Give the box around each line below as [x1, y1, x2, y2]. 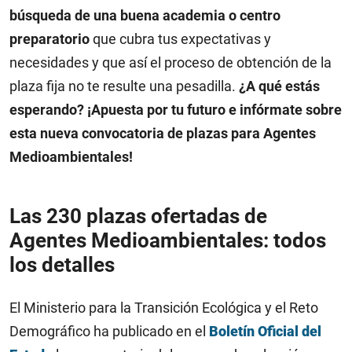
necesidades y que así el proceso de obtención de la [9, 54, 332, 71]
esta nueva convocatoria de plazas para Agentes [9, 125, 316, 141]
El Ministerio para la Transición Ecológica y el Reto [9, 299, 318, 316]
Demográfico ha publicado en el [9, 323, 209, 339]
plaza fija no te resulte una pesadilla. [9, 78, 239, 94]
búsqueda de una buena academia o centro [9, 7, 280, 24]
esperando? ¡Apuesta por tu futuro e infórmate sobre [9, 101, 342, 118]
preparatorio [9, 31, 90, 47]
